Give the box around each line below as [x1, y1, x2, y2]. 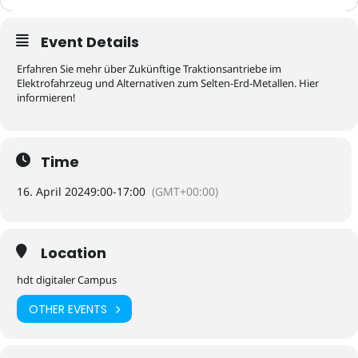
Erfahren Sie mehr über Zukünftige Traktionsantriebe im [17, 62, 281, 77]
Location [41, 243, 106, 264]
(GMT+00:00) [152, 184, 218, 200]
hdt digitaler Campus [17, 272, 117, 288]
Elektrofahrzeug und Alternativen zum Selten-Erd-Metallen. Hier [17, 76, 319, 91]
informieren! [17, 90, 76, 105]
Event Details [41, 32, 139, 53]
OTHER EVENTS [29, 300, 107, 317]
